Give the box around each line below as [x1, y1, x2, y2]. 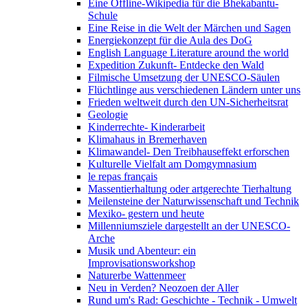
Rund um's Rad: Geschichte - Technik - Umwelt [88, 294, 297, 307]
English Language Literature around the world [88, 47, 289, 59]
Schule [88, 10, 118, 22]
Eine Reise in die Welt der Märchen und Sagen [88, 22, 291, 34]
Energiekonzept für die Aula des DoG [88, 34, 252, 47]
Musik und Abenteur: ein [88, 245, 196, 257]
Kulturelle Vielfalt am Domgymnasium [88, 158, 256, 170]
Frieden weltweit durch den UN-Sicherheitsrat [88, 96, 288, 109]
